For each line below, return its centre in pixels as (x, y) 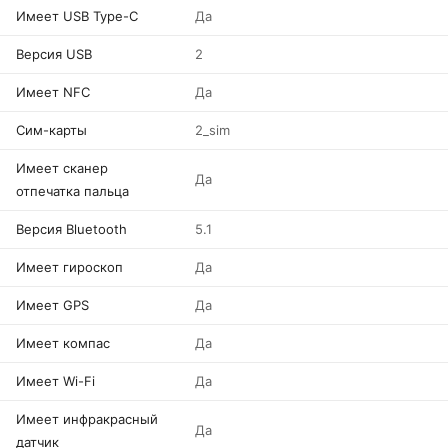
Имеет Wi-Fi (55, 381)
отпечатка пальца (72, 191)
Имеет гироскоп (69, 267)
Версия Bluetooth (71, 229)
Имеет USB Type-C (77, 16)
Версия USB (54, 54)
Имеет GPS (52, 305)
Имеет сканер (62, 168)
